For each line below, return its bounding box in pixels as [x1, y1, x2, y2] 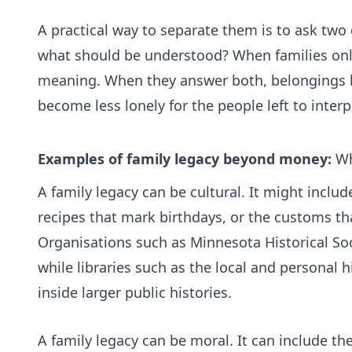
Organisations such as [38, 233, 190, 252]
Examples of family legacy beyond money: [38, 148, 335, 168]
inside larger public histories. [38, 283, 232, 302]
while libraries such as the [38, 258, 215, 277]
